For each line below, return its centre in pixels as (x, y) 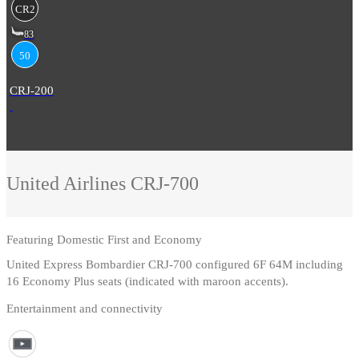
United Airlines (69, 184)
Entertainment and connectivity (85, 309)
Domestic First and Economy (129, 240)
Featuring (32, 240)
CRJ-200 (32, 91)
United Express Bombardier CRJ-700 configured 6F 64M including (175, 265)
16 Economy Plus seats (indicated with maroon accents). (147, 282)
